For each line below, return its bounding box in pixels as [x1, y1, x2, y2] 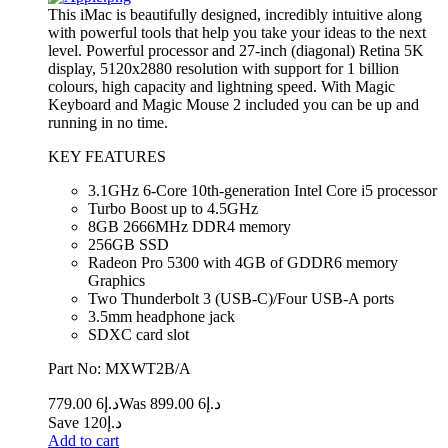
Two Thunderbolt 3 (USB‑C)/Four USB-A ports [88, 290, 394, 308]
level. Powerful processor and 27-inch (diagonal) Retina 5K [48, 42, 424, 60]
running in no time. [48, 114, 168, 132]
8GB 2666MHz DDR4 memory [88, 218, 291, 236]
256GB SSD [88, 236, 169, 254]
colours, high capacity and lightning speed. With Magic [48, 78, 395, 96]
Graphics [88, 272, 145, 290]
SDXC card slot [88, 326, 189, 344]
